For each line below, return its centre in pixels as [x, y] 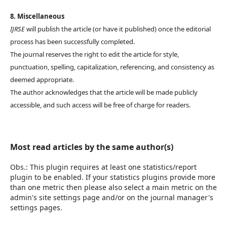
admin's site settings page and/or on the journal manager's [112, 198]
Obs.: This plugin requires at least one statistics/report [103, 167]
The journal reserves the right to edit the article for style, [94, 54]
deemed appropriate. [42, 80]
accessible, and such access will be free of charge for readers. [100, 105]
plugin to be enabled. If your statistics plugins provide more [113, 177]
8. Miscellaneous [37, 16]
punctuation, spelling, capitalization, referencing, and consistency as [112, 67]
